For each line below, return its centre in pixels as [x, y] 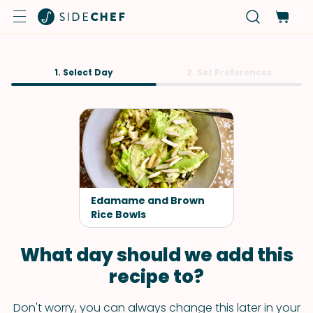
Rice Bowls [118, 214]
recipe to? [156, 277]
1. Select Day [84, 72]
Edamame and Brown [148, 201]
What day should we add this [156, 255]
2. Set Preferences [229, 72]
